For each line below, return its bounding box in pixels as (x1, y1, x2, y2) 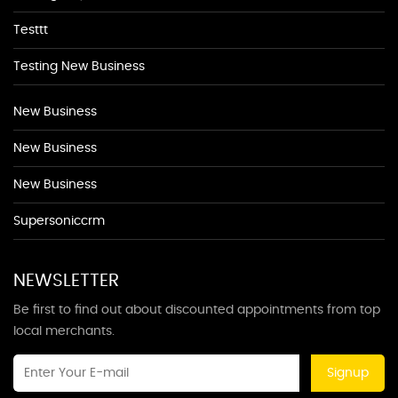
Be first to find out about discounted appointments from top (13, 304, 380, 317)
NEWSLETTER (13, 272, 119, 291)
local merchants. (13, 325, 115, 338)
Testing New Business (13, 60, 145, 74)
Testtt (13, 24, 48, 37)
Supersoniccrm (13, 215, 105, 228)
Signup (327, 367, 369, 380)
